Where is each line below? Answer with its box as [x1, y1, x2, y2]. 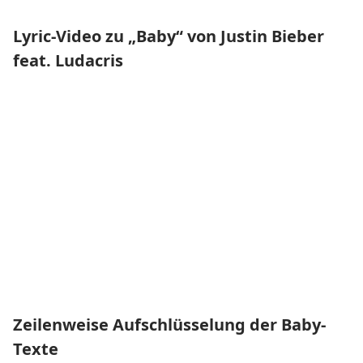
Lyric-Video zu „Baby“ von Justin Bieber [13, 25, 324, 47]
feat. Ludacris [13, 49, 123, 71]
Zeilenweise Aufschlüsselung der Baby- [13, 314, 326, 335]
